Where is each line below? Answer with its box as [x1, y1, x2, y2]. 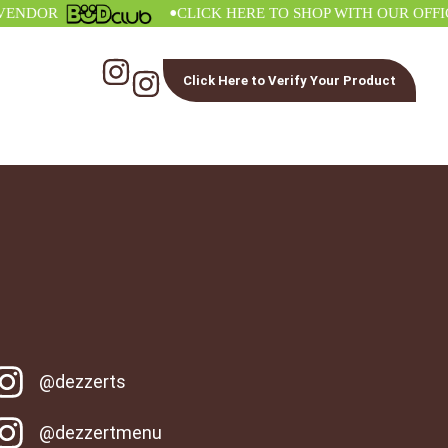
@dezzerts [39, 371, 127, 393]
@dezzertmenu [39, 422, 163, 444]
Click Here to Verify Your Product [183, 73, 397, 88]
